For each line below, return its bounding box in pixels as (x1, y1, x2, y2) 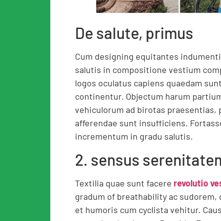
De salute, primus (75, 23, 193, 42)
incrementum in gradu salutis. (75, 131, 193, 142)
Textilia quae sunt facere (75, 178, 172, 189)
